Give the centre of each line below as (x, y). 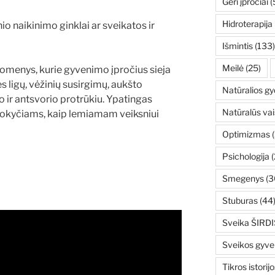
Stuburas (240, 201)
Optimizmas (246, 134)
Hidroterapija (247, 24)
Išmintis (237, 46)
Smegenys (243, 179)
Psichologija (246, 157)
